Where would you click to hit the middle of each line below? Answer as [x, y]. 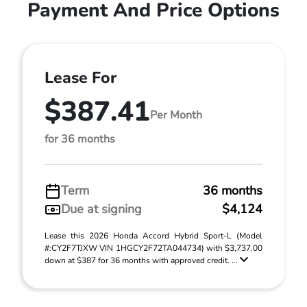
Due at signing [101, 209]
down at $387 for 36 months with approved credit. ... [142, 260]
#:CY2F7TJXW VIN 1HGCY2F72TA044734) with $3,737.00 [153, 248]
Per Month [176, 115]
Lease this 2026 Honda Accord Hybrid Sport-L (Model [153, 236]
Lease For [81, 78]
